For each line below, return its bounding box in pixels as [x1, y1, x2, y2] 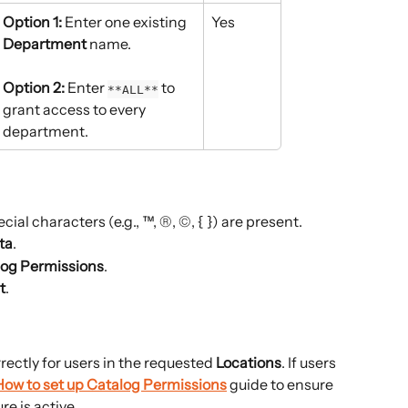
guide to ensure [227, 374, 336, 393]
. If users [281, 352, 339, 372]
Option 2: [3, 78, 65, 97]
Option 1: [3, 12, 62, 31]
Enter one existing [62, 12, 189, 31]
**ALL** [107, 82, 158, 97]
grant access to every [3, 100, 148, 119]
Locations [216, 352, 281, 372]
